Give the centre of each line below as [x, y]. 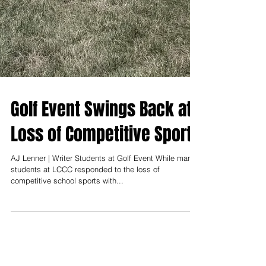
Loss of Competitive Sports [105, 148]
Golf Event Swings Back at [101, 123]
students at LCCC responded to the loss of [85, 183]
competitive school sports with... [67, 195]
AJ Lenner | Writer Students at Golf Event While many [103, 172]
